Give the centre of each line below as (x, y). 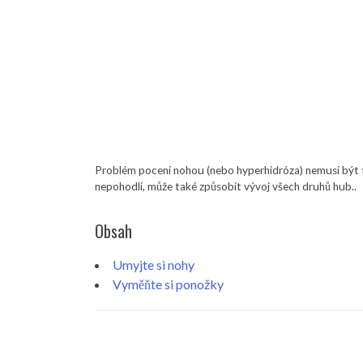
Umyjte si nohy (154, 265)
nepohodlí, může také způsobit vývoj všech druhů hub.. (226, 186)
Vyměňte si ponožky (168, 284)
